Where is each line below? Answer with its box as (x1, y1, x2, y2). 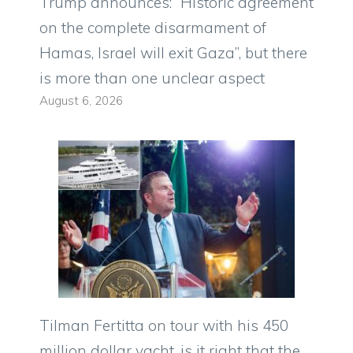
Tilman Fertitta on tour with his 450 (39, 316, 288, 336)
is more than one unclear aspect (39, 69, 265, 88)
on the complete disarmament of (39, 18, 266, 38)
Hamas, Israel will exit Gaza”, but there (39, 43, 307, 63)
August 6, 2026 (39, 93, 123, 109)
